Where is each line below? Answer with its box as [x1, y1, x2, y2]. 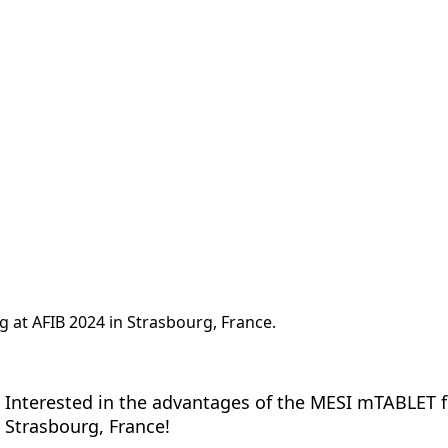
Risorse [295, 25, 352, 47]
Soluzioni [202, 25, 272, 47]
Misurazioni [89, 25, 179, 47]
